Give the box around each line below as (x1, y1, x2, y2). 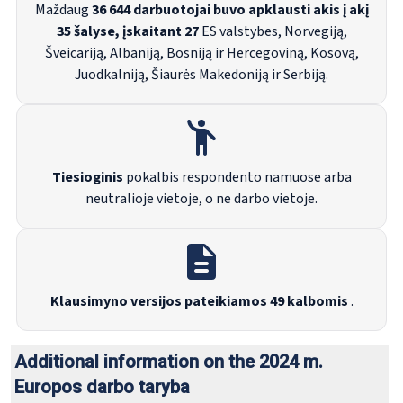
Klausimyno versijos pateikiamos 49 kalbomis (49, 291, 348, 312)
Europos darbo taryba (14, 376, 190, 399)
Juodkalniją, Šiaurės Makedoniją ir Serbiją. (75, 65, 328, 85)
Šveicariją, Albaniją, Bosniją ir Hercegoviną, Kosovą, (44, 43, 359, 64)
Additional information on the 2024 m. (14, 351, 323, 373)
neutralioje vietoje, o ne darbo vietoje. (85, 189, 318, 210)
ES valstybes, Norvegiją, (198, 22, 347, 42)
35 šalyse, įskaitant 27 (56, 22, 199, 42)
